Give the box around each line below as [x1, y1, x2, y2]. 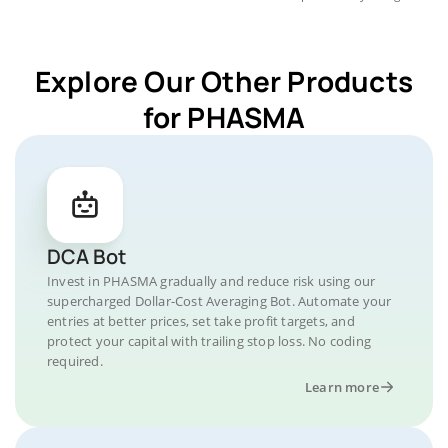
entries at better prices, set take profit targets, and [47, 312, 355, 330]
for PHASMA [142, 98, 306, 136]
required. [47, 352, 103, 370]
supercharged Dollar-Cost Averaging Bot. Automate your [47, 292, 392, 310]
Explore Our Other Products [34, 62, 414, 100]
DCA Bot [47, 243, 126, 270]
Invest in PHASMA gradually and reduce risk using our [47, 272, 376, 290]
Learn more [305, 378, 379, 396]
